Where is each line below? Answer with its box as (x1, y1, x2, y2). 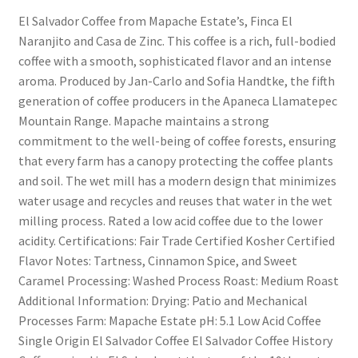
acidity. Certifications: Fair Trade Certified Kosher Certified (18, 232, 335, 249)
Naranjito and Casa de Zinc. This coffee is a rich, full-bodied (18, 32, 336, 49)
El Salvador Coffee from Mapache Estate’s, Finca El (18, 12, 292, 29)
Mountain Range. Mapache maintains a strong (18, 112, 269, 129)
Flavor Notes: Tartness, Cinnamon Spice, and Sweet (18, 252, 297, 268)
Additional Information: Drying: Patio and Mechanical (18, 292, 308, 308)
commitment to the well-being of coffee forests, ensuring (18, 132, 336, 149)
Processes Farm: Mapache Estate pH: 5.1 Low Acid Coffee (18, 312, 321, 328)
